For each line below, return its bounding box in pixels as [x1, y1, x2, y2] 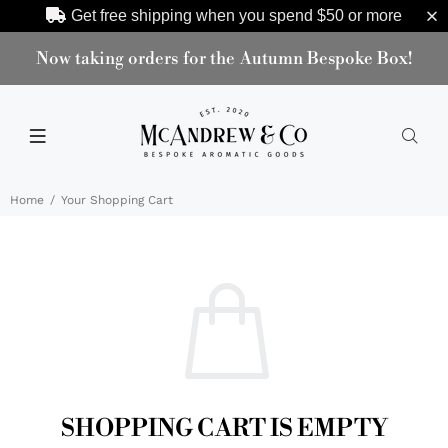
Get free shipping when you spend [70, 7, 317, 24]
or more [343, 7, 402, 24]
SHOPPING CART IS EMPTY [60, 414, 388, 444]
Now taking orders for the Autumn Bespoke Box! [35, 48, 413, 70]
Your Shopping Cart [61, 193, 173, 207]
